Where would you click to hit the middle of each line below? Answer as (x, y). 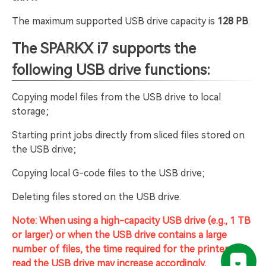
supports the (152, 48)
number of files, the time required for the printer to (126, 249)
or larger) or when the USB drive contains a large (119, 235)
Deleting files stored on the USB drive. (96, 197)
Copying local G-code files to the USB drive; (108, 173)
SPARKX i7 (75, 48)
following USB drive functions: (111, 70)
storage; (30, 111)
